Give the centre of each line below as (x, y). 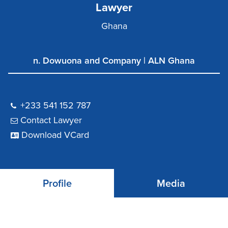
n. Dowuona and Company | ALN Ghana (114, 61)
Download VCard (55, 135)
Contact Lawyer (51, 120)
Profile (57, 184)
